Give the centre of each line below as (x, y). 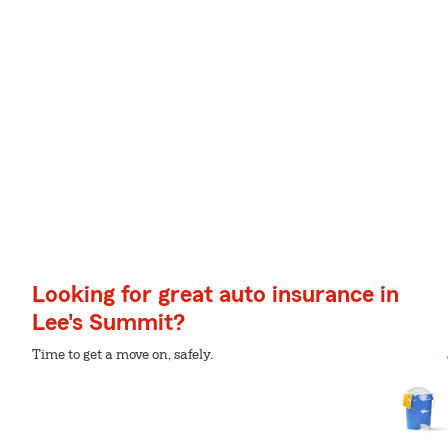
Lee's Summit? (108, 323)
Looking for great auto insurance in (215, 295)
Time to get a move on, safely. (122, 355)
